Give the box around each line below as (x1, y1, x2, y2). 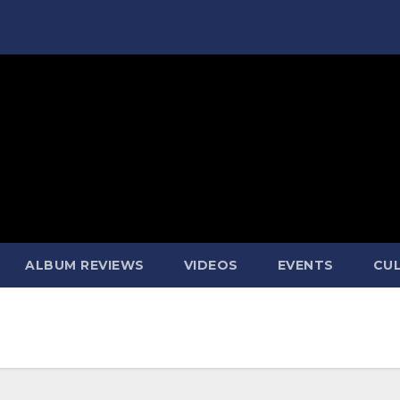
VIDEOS (183, 256, 238, 273)
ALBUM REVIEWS (25, 256, 145, 273)
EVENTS (277, 256, 334, 273)
